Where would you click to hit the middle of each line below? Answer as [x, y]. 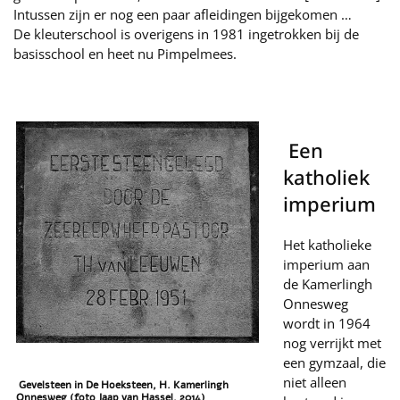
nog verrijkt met [332, 343]
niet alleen [315, 382]
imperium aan [326, 264]
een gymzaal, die [334, 362]
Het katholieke [327, 245]
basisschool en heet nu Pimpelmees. [125, 54]
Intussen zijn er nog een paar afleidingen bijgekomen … [183, 14]
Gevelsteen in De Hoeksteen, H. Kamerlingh [122, 384]
